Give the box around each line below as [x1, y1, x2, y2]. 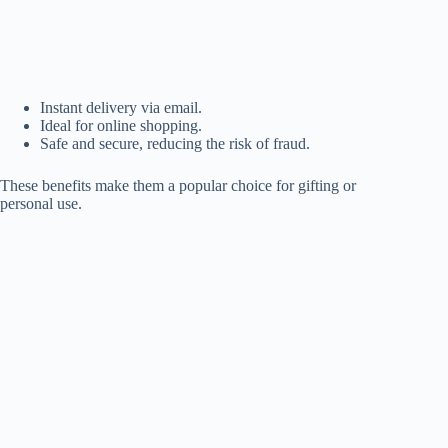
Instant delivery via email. [40, 98, 202, 116]
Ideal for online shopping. [40, 116, 202, 134]
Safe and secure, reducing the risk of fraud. [40, 134, 310, 152]
